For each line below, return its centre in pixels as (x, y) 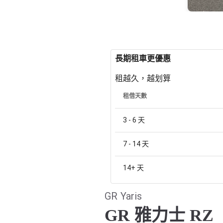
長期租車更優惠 (143, 58)
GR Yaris (123, 196)
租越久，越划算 (143, 78)
